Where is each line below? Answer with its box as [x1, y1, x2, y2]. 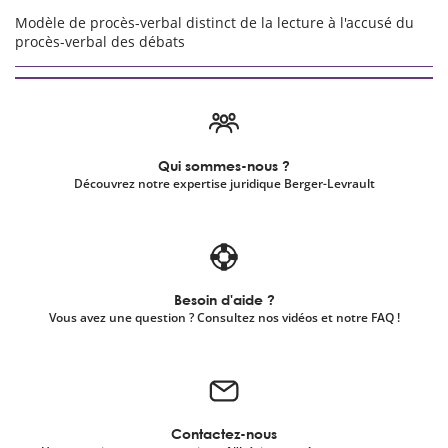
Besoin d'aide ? [173, 291, 275, 308]
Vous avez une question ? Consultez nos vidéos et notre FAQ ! [48, 309, 400, 326]
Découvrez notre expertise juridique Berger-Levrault [73, 175, 375, 192]
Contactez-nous [171, 425, 277, 442]
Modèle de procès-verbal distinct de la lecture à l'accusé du [15, 13, 414, 32]
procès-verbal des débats [15, 32, 185, 51]
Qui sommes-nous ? [158, 157, 290, 174]
